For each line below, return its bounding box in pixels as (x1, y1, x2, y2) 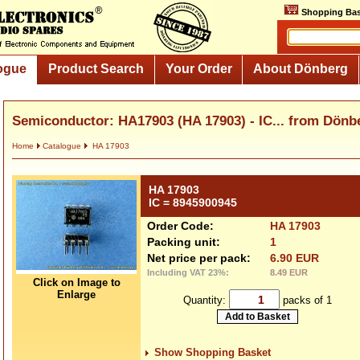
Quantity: (182, 293, 229, 306)
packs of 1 (279, 293, 332, 306)
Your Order (165, 61, 232, 76)
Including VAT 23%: (147, 268, 229, 277)
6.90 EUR (270, 252, 319, 264)
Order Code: (147, 219, 214, 232)
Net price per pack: (147, 252, 251, 264)
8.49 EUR (270, 268, 308, 277)
